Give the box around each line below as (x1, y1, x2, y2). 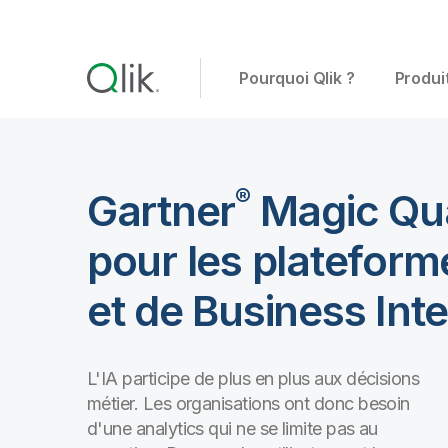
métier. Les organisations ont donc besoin (87, 393, 410, 414)
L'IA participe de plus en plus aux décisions (87, 368, 420, 389)
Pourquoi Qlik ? (239, 68, 355, 88)
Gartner (87, 185, 236, 236)
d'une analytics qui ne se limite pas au (87, 418, 378, 439)
